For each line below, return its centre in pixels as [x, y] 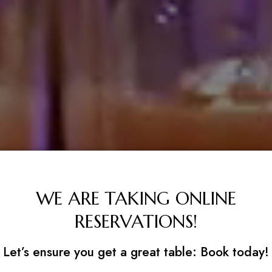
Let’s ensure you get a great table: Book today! [136, 252]
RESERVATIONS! [136, 221]
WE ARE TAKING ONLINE [136, 198]
